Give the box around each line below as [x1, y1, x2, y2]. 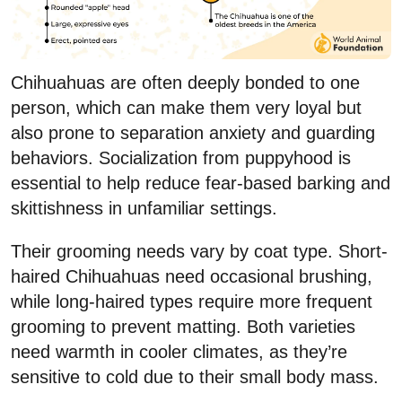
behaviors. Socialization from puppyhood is [11, 148, 351, 169]
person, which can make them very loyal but [11, 98, 362, 118]
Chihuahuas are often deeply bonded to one [11, 73, 360, 93]
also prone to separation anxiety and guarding [11, 123, 375, 144]
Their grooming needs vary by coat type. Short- [11, 241, 388, 262]
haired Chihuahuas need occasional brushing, [11, 267, 372, 287]
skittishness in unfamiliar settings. [11, 198, 277, 219]
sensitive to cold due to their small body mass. [11, 367, 379, 388]
